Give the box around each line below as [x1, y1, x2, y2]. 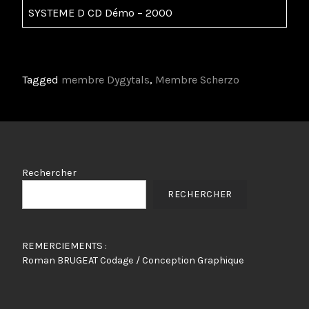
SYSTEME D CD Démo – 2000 [28, 6, 172, 20]
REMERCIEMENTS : [22, 240, 107, 252]
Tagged [22, 73, 61, 87]
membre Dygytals [61, 73, 150, 87]
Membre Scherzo [155, 73, 239, 87]
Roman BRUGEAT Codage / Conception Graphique [22, 255, 244, 267]
